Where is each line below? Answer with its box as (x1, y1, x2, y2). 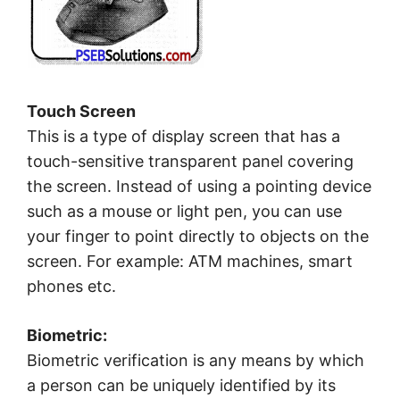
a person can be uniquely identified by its (27, 376, 336, 396)
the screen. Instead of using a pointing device (27, 177, 371, 196)
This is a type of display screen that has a (27, 127, 340, 146)
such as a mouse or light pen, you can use (27, 202, 342, 221)
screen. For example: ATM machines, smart (27, 252, 353, 271)
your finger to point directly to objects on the (27, 227, 369, 246)
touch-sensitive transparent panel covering (27, 152, 354, 171)
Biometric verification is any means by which (27, 351, 364, 371)
